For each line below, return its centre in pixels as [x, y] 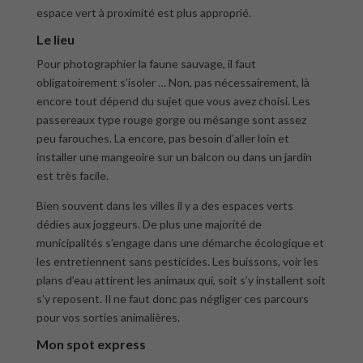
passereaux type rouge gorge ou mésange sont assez [171, 120]
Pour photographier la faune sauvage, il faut [146, 64]
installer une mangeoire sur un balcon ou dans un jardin [174, 157]
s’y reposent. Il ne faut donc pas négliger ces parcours [172, 299]
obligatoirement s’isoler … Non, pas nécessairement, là [173, 82]
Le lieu [55, 39]
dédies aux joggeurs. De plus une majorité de [149, 224]
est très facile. [72, 175]
